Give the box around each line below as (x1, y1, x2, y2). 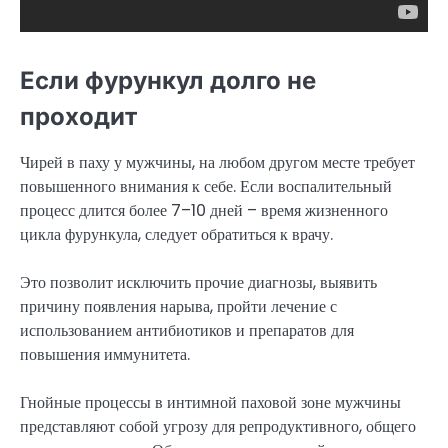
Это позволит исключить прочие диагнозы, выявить (20, 271, 377, 295)
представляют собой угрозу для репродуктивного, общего (20, 415, 416, 439)
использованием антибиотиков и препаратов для (20, 319, 354, 343)
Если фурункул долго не (20, 66, 316, 96)
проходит (20, 102, 137, 132)
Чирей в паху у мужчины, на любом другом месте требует (20, 151, 415, 175)
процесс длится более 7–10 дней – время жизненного (20, 199, 388, 223)
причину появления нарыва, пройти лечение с (20, 295, 337, 319)
